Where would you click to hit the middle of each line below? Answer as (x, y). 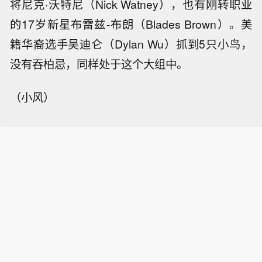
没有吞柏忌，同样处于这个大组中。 (99, 63)
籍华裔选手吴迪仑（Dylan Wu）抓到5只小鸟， (131, 44)
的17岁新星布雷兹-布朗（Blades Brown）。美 (131, 24)
